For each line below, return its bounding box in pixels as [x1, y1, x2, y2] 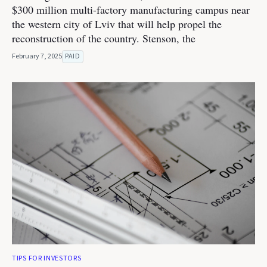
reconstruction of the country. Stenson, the [12, 31, 195, 45]
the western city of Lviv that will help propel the [12, 17, 222, 31]
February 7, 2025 [12, 51, 62, 61]
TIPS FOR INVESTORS [12, 253, 82, 263]
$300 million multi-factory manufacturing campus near [12, 2, 250, 17]
